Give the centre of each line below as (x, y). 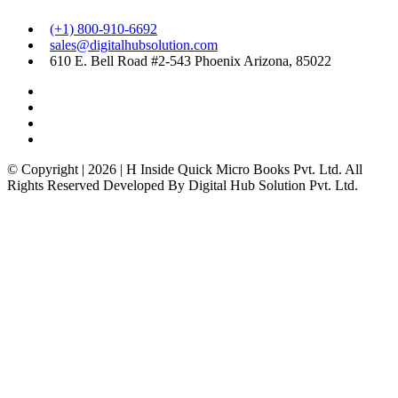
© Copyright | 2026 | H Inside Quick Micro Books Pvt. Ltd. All (185, 170)
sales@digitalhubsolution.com (134, 45)
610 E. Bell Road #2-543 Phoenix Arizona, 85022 (187, 61)
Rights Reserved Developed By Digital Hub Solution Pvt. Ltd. (183, 186)
